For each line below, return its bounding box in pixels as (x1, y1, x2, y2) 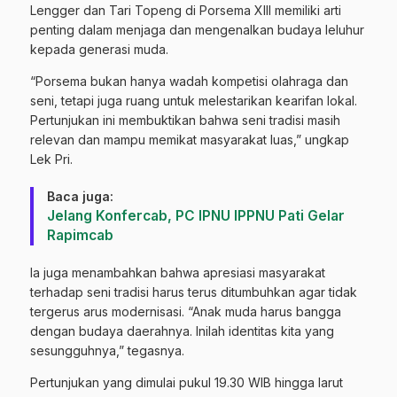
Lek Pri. (30, 151, 73, 167)
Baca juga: (47, 188, 113, 204)
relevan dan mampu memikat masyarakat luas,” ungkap (30, 131, 349, 147)
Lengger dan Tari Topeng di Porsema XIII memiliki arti (30, 2, 341, 18)
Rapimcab (47, 226, 113, 244)
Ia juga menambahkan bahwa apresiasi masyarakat (30, 264, 325, 280)
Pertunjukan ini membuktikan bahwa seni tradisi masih (30, 112, 340, 128)
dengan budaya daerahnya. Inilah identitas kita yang (30, 323, 334, 339)
